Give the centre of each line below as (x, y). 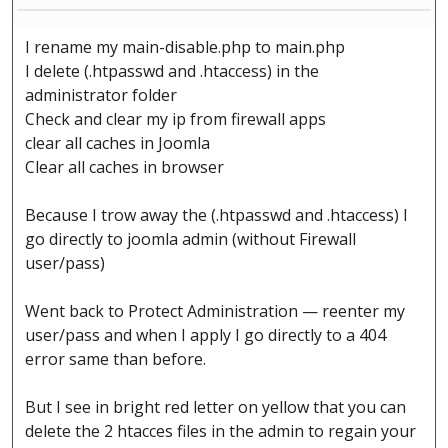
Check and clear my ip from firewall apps (175, 119)
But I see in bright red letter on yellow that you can (215, 407)
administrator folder (101, 95)
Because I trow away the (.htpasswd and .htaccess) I (216, 215)
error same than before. (115, 359)
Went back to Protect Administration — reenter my (215, 311)
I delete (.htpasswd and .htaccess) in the (172, 71)
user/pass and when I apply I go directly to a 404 (205, 335)
